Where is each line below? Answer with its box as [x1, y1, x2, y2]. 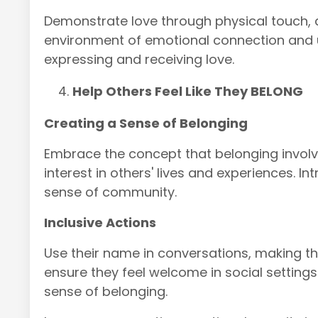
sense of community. [44, 182, 177, 201]
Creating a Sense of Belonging [44, 114, 248, 132]
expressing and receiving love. [44, 50, 234, 68]
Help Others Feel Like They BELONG [72, 82, 303, 100]
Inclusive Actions [44, 213, 156, 231]
